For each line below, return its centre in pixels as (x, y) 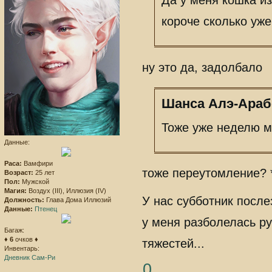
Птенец (46, 209)
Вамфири (37, 163)
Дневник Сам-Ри (30, 257)
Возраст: (19, 172)
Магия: (15, 190)
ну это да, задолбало (202, 67)
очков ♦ (26, 239)
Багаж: (14, 230)
